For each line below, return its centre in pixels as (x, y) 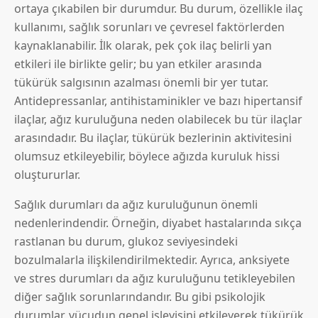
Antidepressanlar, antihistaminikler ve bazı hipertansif (158, 101)
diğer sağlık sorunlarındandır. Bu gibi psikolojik (140, 297)
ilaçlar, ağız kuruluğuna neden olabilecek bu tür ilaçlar (158, 120)
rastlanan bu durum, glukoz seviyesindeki (126, 242)
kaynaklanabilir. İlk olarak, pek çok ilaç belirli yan (143, 46)
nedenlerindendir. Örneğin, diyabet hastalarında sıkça (158, 223)
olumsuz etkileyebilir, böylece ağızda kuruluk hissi (147, 157)
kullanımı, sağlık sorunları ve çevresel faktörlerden (149, 27)
